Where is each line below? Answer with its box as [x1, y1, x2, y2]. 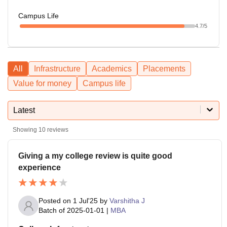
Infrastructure [34, 64, 81, 73]
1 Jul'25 [73, 197, 98, 205]
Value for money [13, 79, 71, 88]
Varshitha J [109, 197, 145, 205]
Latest [13, 105, 35, 115]
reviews [46, 126, 68, 133]
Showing [13, 126, 39, 133]
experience [18, 163, 61, 172]
